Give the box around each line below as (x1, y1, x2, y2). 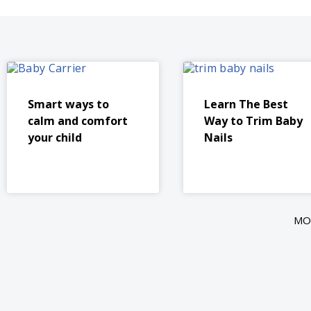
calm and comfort (28, 113, 128, 128)
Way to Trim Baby (203, 113, 303, 128)
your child (28, 130, 82, 145)
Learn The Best (203, 96, 288, 112)
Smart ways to (28, 96, 109, 112)
